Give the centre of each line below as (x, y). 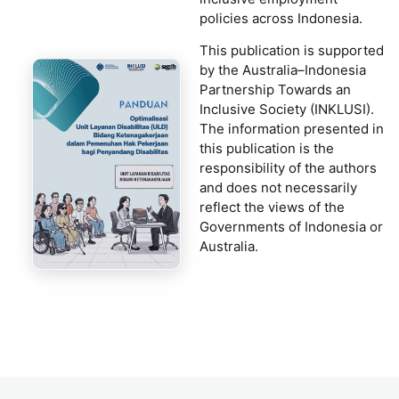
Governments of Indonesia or (291, 227)
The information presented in (292, 129)
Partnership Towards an (275, 90)
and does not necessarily (278, 188)
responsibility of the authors (288, 168)
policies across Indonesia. (281, 19)
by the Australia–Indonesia (283, 70)
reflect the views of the (272, 208)
